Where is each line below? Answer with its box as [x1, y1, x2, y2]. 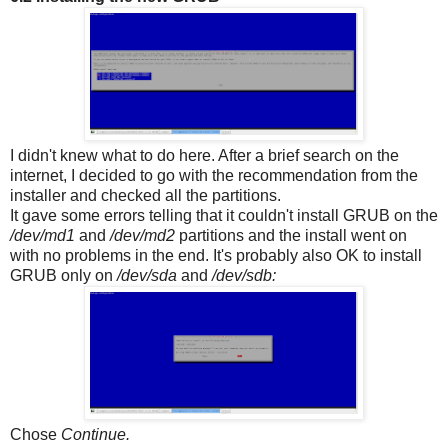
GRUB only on [10, 266, 117, 284]
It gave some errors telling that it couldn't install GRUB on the [10, 206, 438, 224]
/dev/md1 [10, 226, 75, 244]
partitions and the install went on [179, 226, 407, 244]
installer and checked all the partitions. [10, 186, 285, 204]
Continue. [61, 425, 130, 443]
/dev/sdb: [212, 266, 276, 284]
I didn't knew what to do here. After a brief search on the [10, 146, 399, 164]
